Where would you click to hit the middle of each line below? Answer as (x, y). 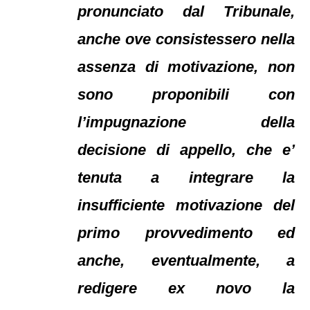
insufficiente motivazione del (186, 205)
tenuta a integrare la (186, 177)
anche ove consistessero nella (186, 39)
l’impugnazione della (186, 122)
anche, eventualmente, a (186, 261)
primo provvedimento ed (186, 233)
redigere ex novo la (186, 288)
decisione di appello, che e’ (186, 150)
